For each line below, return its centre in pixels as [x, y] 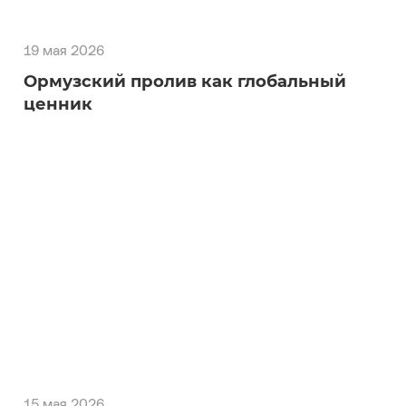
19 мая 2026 [64, 52]
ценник [58, 104]
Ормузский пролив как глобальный [185, 81]
